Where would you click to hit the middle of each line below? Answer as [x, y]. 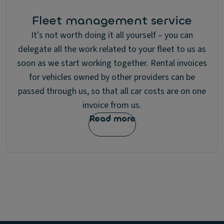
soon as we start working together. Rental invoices [112, 63]
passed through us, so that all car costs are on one [112, 91]
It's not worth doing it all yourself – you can [112, 35]
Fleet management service [112, 20]
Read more [112, 119]
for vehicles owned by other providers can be [112, 77]
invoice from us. [112, 105]
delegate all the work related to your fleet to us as [112, 49]
